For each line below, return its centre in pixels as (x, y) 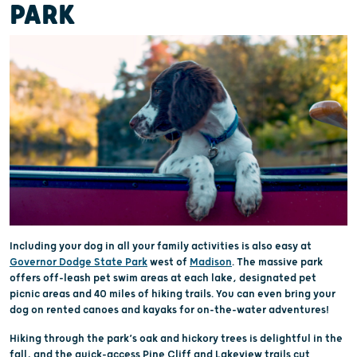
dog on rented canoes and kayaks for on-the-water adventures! (169, 310)
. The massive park (277, 262)
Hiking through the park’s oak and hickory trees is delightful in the (176, 338)
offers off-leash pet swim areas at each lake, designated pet (163, 278)
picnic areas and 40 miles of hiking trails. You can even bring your (173, 294)
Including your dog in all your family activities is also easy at (161, 246)
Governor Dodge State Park (78, 262)
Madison (211, 262)
